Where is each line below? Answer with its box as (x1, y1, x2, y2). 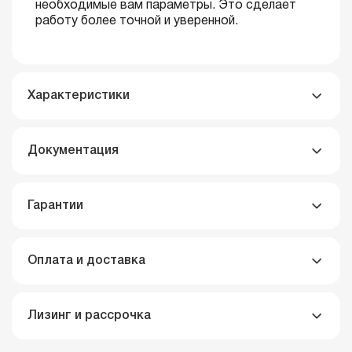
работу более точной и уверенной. (35, 16, 238, 27)
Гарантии (27, 200, 83, 211)
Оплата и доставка (27, 255, 145, 266)
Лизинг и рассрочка (27, 310, 151, 321)
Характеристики (27, 90, 130, 101)
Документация (27, 145, 119, 156)
